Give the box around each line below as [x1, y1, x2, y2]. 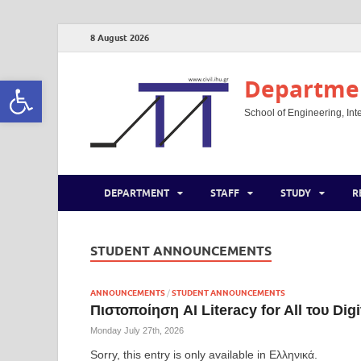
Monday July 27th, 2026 [90, 325, 184, 335]
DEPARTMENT [104, 186, 169, 199]
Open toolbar [7, 73, 87, 102]
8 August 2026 [90, 32, 149, 44]
